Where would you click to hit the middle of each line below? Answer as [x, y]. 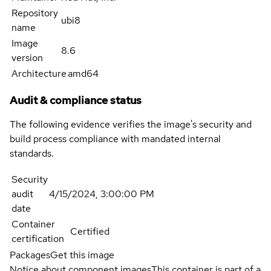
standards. [32, 154]
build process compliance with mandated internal [115, 139]
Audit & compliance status [76, 100]
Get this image [82, 255]
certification [38, 239]
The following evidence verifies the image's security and [131, 125]
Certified [90, 232]
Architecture [39, 74]
